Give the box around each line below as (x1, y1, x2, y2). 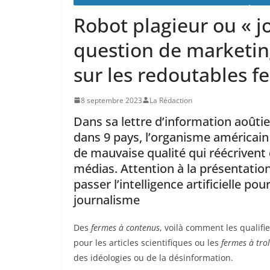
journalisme (74, 191, 140, 208)
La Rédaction (149, 95, 192, 105)
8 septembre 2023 (81, 95, 142, 105)
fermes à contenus (91, 221, 160, 233)
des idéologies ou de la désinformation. (74, 251, 233, 263)
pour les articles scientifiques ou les (74, 236, 221, 248)
